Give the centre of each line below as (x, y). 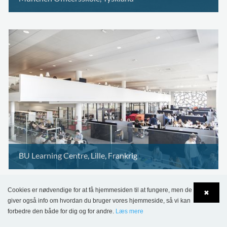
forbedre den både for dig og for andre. (62, 211)
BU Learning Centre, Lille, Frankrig (78, 155)
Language (45, 220)
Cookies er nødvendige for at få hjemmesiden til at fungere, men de (100, 190)
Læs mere (129, 211)
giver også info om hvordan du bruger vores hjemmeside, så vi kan (99, 201)
